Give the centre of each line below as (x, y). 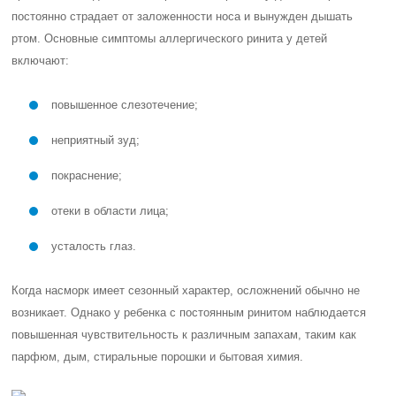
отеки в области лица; (110, 211)
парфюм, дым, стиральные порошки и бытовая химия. (158, 357)
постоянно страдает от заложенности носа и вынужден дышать (183, 16)
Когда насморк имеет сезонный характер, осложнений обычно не (186, 290)
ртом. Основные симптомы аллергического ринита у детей (170, 38)
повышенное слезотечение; (125, 105)
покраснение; (87, 175)
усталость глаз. (94, 246)
